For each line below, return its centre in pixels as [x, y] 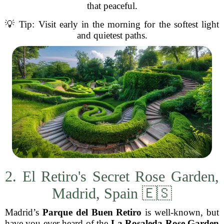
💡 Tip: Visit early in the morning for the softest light [112, 24]
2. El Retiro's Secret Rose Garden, [112, 176]
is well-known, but [180, 212]
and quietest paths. [112, 35]
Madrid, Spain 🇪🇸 [112, 193]
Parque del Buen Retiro [92, 212]
